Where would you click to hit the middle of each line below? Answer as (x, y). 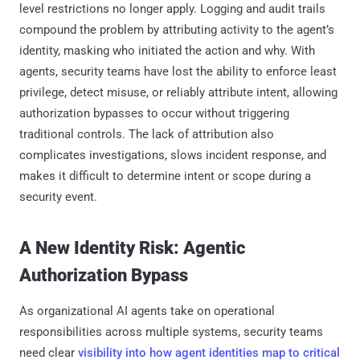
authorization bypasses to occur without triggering (154, 113)
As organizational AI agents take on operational (147, 311)
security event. (58, 196)
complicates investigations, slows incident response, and (173, 155)
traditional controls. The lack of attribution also (147, 134)
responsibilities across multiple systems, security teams (171, 331)
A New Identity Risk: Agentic (132, 247)
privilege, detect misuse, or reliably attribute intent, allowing (178, 92)
